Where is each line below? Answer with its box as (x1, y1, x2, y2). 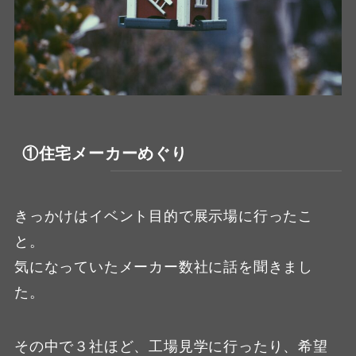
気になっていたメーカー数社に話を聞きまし (14, 258, 314, 275)
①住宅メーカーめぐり (21, 144, 188, 162)
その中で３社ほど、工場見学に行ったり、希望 (14, 338, 328, 354)
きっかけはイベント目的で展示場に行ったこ (14, 207, 314, 224)
